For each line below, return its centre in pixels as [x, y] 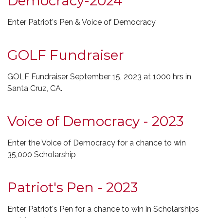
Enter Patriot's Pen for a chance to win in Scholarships [103, 209]
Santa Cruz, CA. [35, 88]
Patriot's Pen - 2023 [73, 187]
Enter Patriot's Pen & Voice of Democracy [82, 22]
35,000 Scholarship [42, 154]
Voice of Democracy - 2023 [95, 121]
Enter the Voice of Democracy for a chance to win [97, 143]
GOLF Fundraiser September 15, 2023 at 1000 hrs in [99, 77]
